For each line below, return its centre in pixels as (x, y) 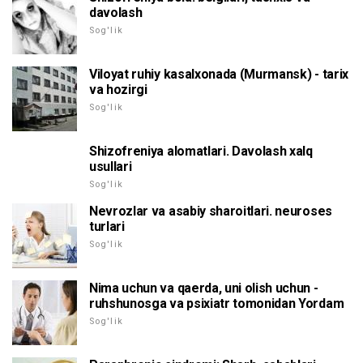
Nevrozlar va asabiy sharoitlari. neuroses (211, 211)
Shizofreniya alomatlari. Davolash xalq (201, 151)
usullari (111, 167)
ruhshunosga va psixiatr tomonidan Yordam (217, 303)
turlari (107, 226)
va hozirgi (118, 90)
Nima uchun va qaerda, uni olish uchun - (204, 288)
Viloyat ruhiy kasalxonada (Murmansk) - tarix (219, 74)
